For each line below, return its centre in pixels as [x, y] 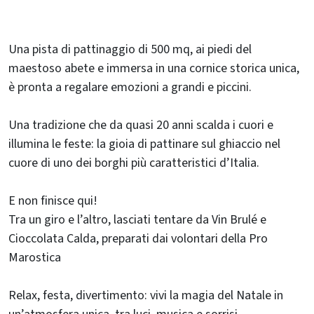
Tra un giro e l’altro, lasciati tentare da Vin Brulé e [137, 219]
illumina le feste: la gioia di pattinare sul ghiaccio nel [144, 144]
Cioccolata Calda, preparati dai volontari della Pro [138, 238]
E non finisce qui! [53, 200]
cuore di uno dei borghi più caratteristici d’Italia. [134, 163]
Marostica [35, 257]
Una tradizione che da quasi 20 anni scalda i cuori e [141, 125]
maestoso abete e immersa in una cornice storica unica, [154, 68]
